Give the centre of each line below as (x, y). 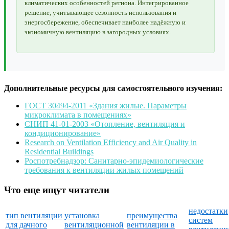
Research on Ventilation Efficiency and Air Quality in (111, 142)
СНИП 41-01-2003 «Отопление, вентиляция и (105, 124)
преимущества (152, 216)
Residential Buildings (59, 151)
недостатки (208, 211)
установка (82, 216)
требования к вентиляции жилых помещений (104, 170)
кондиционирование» (63, 133)
